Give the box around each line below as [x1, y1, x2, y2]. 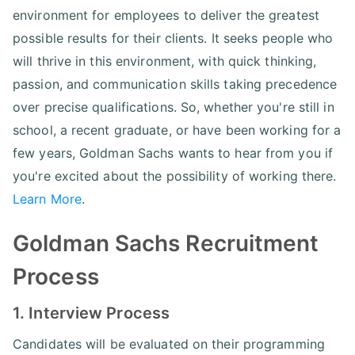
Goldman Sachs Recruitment [13, 229, 319, 257]
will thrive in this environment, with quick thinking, [13, 52, 317, 69]
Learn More [13, 190, 82, 207]
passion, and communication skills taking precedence [13, 75, 338, 92]
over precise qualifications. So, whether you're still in [13, 98, 334, 115]
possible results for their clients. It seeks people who [13, 29, 334, 46]
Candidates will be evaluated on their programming [13, 335, 325, 352]
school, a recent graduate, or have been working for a [13, 121, 342, 138]
